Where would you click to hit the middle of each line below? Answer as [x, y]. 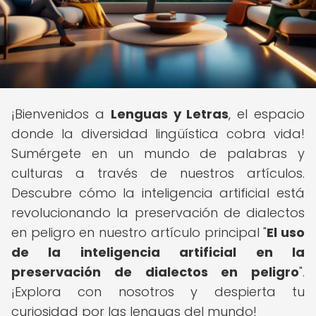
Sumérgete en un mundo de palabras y [158, 153]
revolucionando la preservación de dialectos [158, 213]
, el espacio [267, 114]
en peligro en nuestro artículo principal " [139, 232]
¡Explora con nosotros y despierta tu [158, 292]
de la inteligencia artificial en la [158, 252]
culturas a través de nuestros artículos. [158, 173]
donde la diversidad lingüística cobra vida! [158, 134]
